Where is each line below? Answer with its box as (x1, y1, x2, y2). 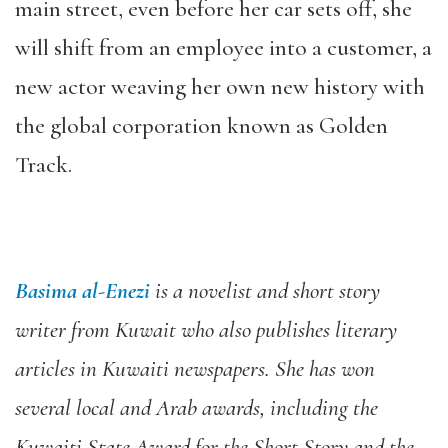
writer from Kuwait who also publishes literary (15, 316, 397, 344)
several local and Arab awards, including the (15, 394, 378, 422)
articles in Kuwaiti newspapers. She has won (15, 355, 375, 383)
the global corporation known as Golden (15, 112, 388, 140)
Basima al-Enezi (15, 277, 150, 305)
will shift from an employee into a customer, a (15, 34, 432, 62)
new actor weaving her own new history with (15, 73, 425, 101)
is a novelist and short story (155, 277, 380, 305)
